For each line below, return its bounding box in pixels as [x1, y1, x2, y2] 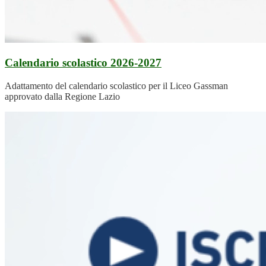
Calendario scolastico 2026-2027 [5, 56, 161, 69]
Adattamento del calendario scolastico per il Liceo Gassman [5, 80, 228, 91]
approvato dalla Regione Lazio [5, 91, 120, 102]
